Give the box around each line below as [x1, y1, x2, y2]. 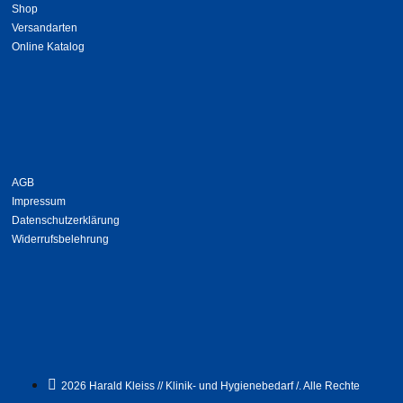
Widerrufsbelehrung [12, 233, 110, 246]
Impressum [12, 195, 67, 208]
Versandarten [12, 22, 78, 35]
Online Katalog [12, 40, 85, 54]
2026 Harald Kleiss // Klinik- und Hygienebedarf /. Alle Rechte [61, 380, 361, 393]
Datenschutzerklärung [12, 214, 121, 227]
